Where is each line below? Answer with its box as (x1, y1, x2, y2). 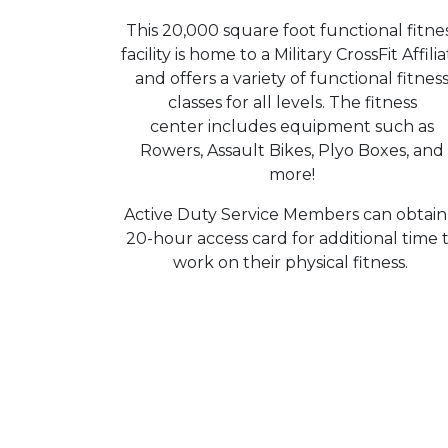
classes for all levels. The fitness (167, 92, 417, 112)
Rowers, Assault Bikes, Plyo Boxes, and (140, 140, 444, 160)
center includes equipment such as (150, 116, 434, 136)
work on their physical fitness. (172, 252, 412, 272)
